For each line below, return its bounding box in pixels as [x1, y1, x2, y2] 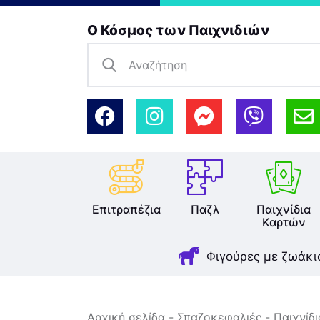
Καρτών [261, 215, 306, 229]
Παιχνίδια [256, 202, 311, 216]
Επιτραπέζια [92, 202, 161, 216]
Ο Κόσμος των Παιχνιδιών [87, 21, 269, 39]
